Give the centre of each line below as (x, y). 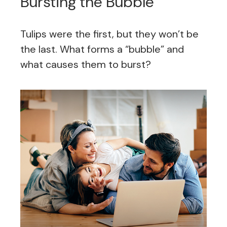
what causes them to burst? (86, 65)
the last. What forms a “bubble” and (102, 49)
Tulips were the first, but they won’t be (109, 34)
